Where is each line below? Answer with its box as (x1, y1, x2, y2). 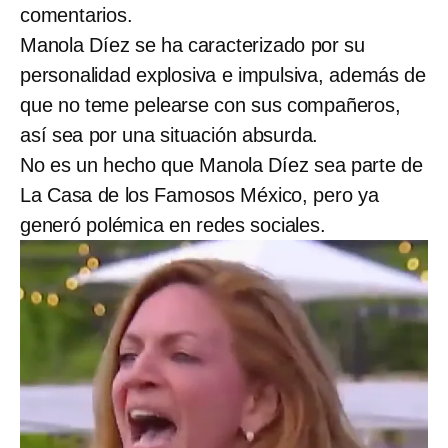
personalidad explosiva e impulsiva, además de (20, 63, 426, 86)
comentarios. (20, 3, 133, 26)
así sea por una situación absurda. (20, 123, 319, 146)
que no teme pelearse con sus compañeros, (20, 93, 401, 116)
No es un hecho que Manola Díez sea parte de (20, 153, 423, 176)
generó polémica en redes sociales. (20, 213, 326, 236)
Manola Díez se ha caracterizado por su (20, 33, 365, 56)
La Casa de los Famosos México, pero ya (20, 183, 379, 206)
